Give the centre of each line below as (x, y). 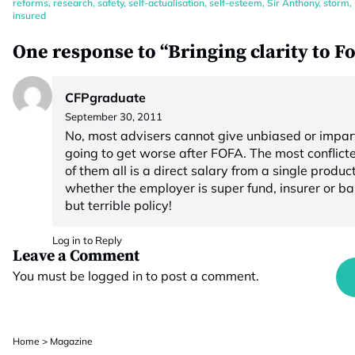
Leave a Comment (76, 256)
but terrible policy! (118, 205)
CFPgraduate (105, 97)
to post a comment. (201, 276)
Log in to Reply (87, 240)
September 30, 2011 (114, 116)
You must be (50, 276)
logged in (115, 276)
